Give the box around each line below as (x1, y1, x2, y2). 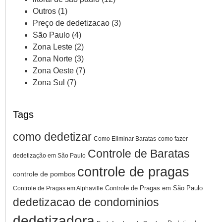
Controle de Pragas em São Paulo (105, 184, 203, 192)
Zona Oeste (33, 66, 74, 75)
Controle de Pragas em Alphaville (13, 184, 103, 192)
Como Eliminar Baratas (94, 135, 156, 142)
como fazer (158, 135, 188, 142)
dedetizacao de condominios (13, 195, 159, 209)
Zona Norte (33, 54, 72, 63)
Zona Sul (33, 78, 65, 87)
